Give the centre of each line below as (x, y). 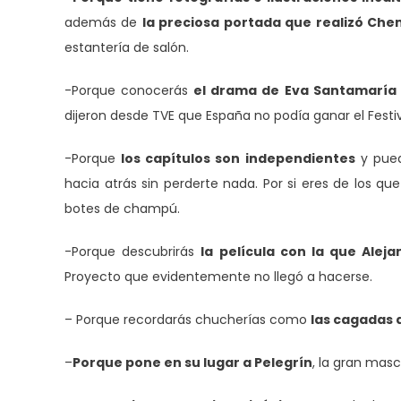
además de (103, 22)
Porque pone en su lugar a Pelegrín (192, 362)
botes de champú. (122, 208)
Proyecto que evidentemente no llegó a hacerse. (218, 276)
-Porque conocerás (129, 90)
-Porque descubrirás (133, 251)
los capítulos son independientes (238, 158)
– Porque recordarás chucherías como (188, 319)
